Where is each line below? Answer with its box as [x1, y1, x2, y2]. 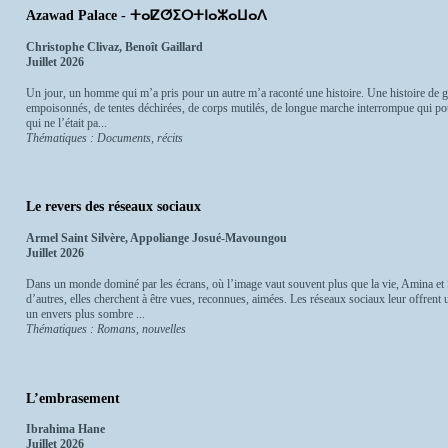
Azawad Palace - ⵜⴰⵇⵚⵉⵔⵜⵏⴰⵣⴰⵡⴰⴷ [26, 8, 267, 24]
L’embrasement [26, 390, 120, 406]
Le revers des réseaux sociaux [26, 198, 201, 214]
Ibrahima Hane [26, 422, 105, 437]
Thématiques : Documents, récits [26, 131, 183, 146]
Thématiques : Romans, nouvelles [26, 321, 186, 336]
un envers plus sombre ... [26, 306, 145, 321]
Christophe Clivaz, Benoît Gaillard [26, 40, 203, 55]
